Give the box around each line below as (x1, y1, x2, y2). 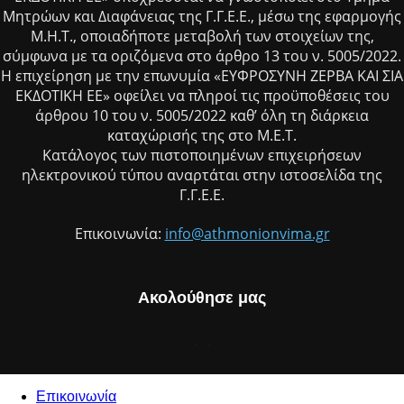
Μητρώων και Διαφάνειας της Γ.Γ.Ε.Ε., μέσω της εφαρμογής (3, 6, 401, 27)
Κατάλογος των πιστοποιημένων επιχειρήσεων (42, 145, 362, 166)
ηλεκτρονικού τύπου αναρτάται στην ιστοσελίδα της (22, 165, 382, 186)
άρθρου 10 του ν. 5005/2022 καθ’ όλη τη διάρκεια (35, 106, 369, 126)
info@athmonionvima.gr (164, 224, 330, 244)
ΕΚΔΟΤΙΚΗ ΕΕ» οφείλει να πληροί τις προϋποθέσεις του (14, 86, 390, 106)
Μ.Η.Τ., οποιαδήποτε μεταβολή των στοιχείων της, (30, 26, 374, 47)
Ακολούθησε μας (138, 289, 266, 308)
